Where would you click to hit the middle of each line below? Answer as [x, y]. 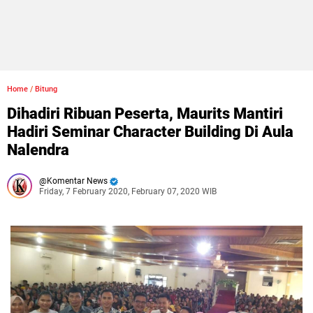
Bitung [46, 89]
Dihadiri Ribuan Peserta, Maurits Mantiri [145, 114]
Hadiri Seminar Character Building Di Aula [150, 132]
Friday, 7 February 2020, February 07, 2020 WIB [128, 191]
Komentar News [77, 181]
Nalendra [38, 150]
